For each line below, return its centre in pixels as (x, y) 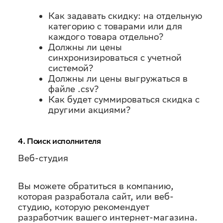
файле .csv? (73, 89)
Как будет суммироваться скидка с (124, 99)
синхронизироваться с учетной (115, 57)
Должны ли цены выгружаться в (118, 78)
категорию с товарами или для (115, 26)
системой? (71, 68)
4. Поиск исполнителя (59, 141)
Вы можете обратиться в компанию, (96, 186)
